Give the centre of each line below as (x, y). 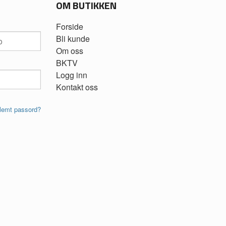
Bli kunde (73, 39)
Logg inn (72, 75)
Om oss (70, 51)
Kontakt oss (77, 87)
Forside (70, 27)
